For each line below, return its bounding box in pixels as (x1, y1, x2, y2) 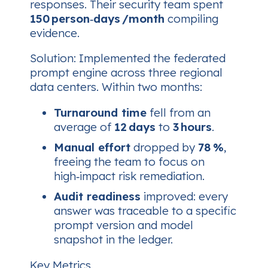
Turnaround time (54, 105, 147, 120)
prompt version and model (54, 218, 193, 233)
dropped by (130, 140, 198, 155)
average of (54, 120, 114, 135)
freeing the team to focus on (54, 154, 205, 169)
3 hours (173, 120, 212, 135)
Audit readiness (54, 189, 141, 204)
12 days (114, 120, 156, 135)
